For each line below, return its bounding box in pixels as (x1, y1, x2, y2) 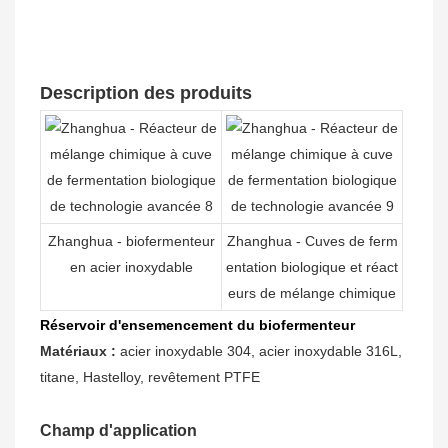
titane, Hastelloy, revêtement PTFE (40, 369, 260, 386)
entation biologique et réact (226, 259, 398, 276)
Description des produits (40, 83, 252, 104)
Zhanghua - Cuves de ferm (226, 233, 398, 250)
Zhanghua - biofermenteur (47, 233, 215, 250)
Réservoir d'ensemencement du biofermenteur (40, 317, 355, 334)
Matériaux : (40, 343, 116, 360)
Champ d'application (40, 422, 197, 440)
